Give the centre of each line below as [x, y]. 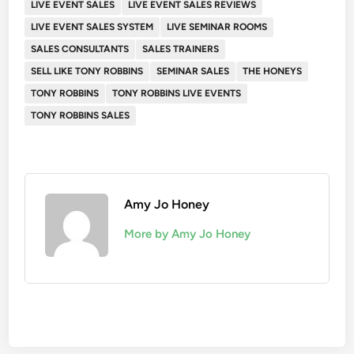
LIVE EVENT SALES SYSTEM [92, 26]
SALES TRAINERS [181, 49]
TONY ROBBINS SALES [81, 115]
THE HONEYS [273, 71]
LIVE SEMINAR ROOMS [217, 26]
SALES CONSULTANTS [80, 49]
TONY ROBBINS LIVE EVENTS [177, 93]
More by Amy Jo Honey [188, 233]
